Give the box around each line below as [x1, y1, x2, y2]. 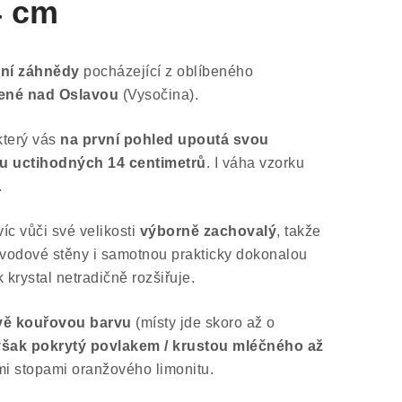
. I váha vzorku [205, 155, 304, 170]
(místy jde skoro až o [131, 315, 275, 330]
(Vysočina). [118, 87, 198, 102]
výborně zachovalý [139, 223, 276, 239]
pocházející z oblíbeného [79, 64, 253, 79]
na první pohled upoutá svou [60, 132, 269, 147]
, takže [276, 223, 321, 239]
